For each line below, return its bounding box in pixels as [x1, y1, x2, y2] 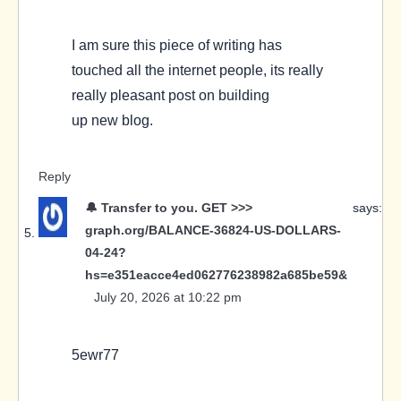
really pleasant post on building [72, 87, 269, 104]
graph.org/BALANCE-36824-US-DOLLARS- [85, 223, 341, 238]
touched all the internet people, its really [72, 62, 323, 79]
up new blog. [72, 112, 153, 129]
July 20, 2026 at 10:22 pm [94, 290, 242, 305]
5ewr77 [72, 346, 119, 363]
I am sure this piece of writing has [72, 37, 282, 54]
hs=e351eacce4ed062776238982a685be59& [85, 268, 347, 283]
